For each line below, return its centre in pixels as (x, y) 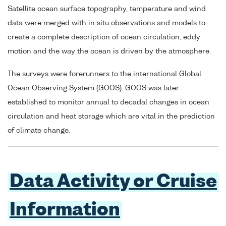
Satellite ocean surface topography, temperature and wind (107, 9)
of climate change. (39, 130)
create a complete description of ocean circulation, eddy (104, 38)
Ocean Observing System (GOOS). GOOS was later (93, 88)
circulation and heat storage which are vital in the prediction (111, 116)
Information (65, 210)
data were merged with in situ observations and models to (106, 23)
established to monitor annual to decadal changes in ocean (108, 102)
